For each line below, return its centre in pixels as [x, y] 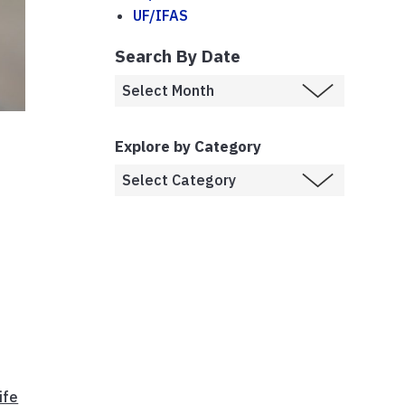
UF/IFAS [160, 15]
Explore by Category [188, 146]
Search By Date [178, 55]
